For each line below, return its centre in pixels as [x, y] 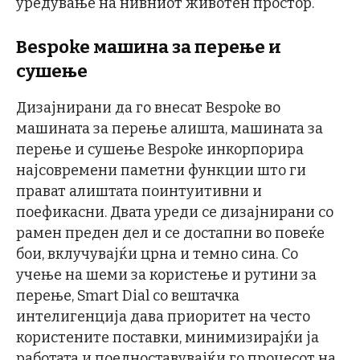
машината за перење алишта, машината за [170, 129]
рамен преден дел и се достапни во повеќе [170, 233]
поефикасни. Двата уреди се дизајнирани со [175, 212]
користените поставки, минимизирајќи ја [168, 337]
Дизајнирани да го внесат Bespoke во [148, 108]
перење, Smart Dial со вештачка [128, 296]
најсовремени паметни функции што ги [161, 170]
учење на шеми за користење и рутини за [166, 275]
